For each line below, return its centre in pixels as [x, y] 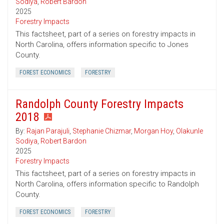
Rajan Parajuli [48, 131]
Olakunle [189, 131]
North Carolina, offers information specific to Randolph [107, 184]
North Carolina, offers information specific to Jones [102, 45]
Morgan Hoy [153, 131]
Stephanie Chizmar [102, 131]
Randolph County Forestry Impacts [99, 104]
